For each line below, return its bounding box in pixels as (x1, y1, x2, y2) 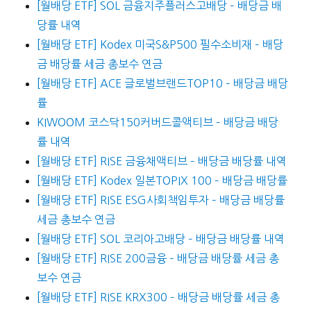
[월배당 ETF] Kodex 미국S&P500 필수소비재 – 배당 (36, 39, 283, 51)
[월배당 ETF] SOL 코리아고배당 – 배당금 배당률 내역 (36, 233, 285, 245)
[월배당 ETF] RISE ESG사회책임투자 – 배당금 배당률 (36, 194, 285, 206)
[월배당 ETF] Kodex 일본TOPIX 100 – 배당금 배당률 (36, 175, 287, 187)
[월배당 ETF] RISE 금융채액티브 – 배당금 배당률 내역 (36, 155, 287, 167)
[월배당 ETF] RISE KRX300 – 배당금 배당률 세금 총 (36, 292, 280, 303)
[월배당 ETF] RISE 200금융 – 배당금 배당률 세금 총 (36, 253, 279, 264)
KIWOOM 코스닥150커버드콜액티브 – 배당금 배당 (36, 117, 278, 128)
